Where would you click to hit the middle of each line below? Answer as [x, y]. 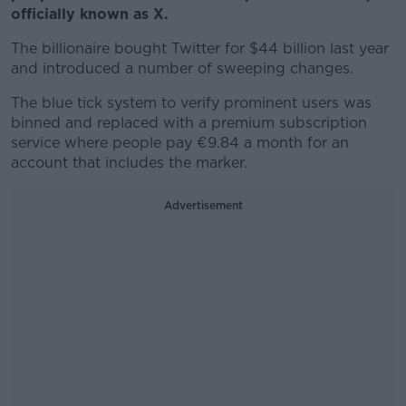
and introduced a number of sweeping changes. [184, 68]
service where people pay [104, 143]
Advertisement [203, 205]
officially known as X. [92, 14]
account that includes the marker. [131, 163]
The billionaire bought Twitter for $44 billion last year [200, 48]
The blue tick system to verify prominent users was [191, 103]
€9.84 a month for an [273, 143]
